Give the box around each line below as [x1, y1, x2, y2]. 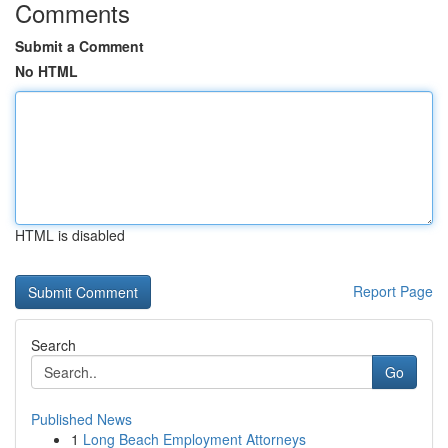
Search [31, 335, 76, 355]
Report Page [353, 281, 433, 301]
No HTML [15, 61, 78, 81]
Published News [31, 409, 132, 429]
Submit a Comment [15, 36, 144, 56]
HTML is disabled [15, 225, 125, 245]
